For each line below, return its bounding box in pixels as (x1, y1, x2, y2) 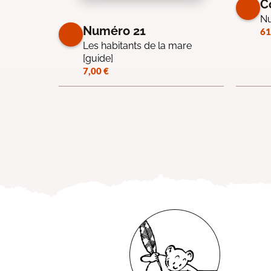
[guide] (83, 52, 114, 64)
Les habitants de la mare (83, 39, 192, 51)
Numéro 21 (83, 23, 146, 38)
